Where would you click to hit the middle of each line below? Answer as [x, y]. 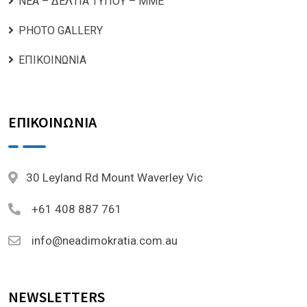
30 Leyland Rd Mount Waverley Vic [114, 178]
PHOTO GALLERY [61, 31]
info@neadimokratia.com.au [105, 241]
